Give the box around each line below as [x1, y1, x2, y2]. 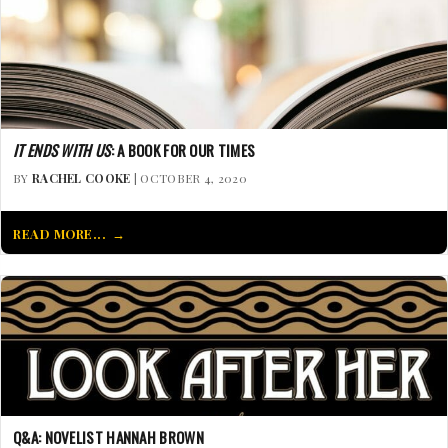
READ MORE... [13, 224, 106, 242]
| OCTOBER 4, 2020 [130, 169, 247, 186]
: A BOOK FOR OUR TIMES [110, 138, 256, 161]
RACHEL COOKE [31, 169, 131, 186]
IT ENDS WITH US [13, 138, 111, 161]
